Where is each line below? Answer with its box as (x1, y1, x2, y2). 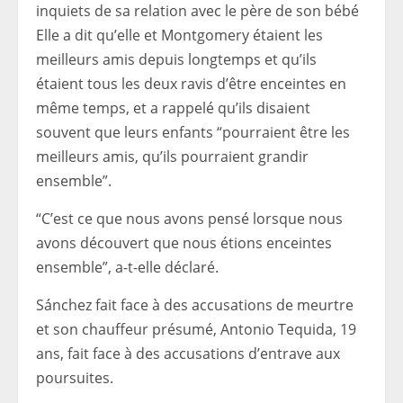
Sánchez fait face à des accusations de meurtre (36, 294, 354, 315)
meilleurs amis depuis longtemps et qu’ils (36, 49, 317, 69)
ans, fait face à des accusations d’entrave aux (36, 343, 340, 363)
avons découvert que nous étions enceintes (36, 232, 332, 253)
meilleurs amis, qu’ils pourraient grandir (36, 146, 309, 166)
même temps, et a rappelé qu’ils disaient (36, 97, 310, 118)
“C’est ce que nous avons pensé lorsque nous (36, 208, 343, 228)
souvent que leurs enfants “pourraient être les (36, 121, 350, 142)
